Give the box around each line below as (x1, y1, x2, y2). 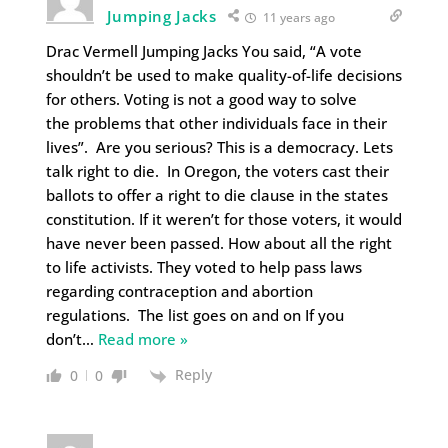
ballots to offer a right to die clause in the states (45, 185, 388, 206)
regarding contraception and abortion (45, 281, 313, 302)
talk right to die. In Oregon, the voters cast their (45, 161, 389, 182)
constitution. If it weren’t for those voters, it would (45, 209, 402, 230)
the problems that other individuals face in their (45, 113, 387, 134)
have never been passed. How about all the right (45, 233, 392, 254)
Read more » (97, 329, 188, 350)
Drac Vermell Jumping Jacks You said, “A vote (45, 41, 362, 62)
